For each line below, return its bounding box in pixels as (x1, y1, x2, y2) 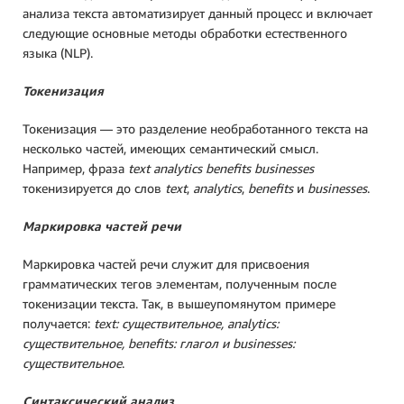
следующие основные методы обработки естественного (23, 25, 347, 41)
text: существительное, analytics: (94, 316, 279, 332)
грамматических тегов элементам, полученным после (23, 276, 336, 292)
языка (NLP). (23, 45, 96, 61)
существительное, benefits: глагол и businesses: (23, 335, 295, 352)
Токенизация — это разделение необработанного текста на (23, 121, 368, 137)
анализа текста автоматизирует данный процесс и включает (23, 5, 372, 22)
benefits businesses (206, 161, 314, 177)
